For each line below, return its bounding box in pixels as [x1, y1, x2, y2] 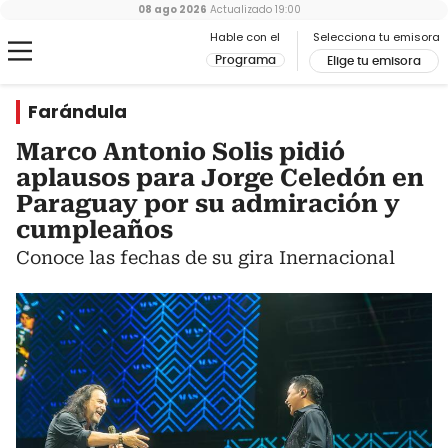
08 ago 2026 [137, 2, 207, 17]
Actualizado [206, 2, 272, 17]
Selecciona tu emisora [313, 29, 440, 45]
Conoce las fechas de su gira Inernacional [16, 247, 395, 268]
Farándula [28, 99, 127, 124]
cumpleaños [16, 216, 173, 244]
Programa [215, 54, 276, 66]
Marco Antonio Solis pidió [16, 138, 345, 166]
